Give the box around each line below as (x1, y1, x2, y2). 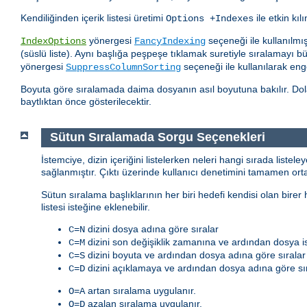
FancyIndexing (134, 36, 206, 47)
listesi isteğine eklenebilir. (41, 201, 150, 212)
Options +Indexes (166, 13, 254, 25)
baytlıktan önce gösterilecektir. (21, 96, 151, 108)
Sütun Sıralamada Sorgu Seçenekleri (49, 130, 265, 145)
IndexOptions (21, 36, 86, 47)
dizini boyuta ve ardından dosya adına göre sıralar (85, 249, 306, 260)
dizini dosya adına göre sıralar (85, 223, 219, 234)
